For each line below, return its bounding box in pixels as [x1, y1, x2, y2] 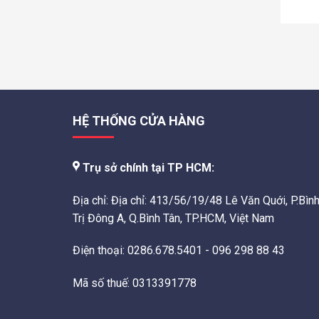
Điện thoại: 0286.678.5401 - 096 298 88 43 [73, 244, 285, 258]
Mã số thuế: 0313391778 [73, 276, 197, 291]
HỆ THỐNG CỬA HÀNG [73, 113, 205, 129]
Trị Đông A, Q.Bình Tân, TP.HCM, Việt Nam [73, 211, 274, 225]
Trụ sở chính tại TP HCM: [80, 160, 214, 174]
